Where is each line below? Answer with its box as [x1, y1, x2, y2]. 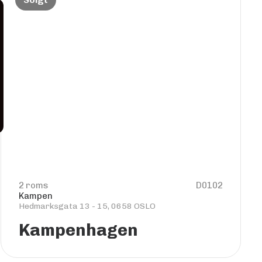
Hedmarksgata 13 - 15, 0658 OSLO [19, 201, 156, 211]
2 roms [19, 180, 49, 191]
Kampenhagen [19, 220, 139, 240]
